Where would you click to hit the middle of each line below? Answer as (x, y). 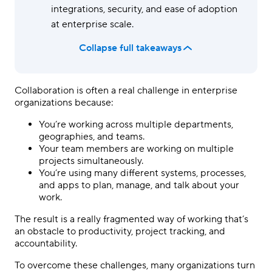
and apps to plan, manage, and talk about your (139, 185)
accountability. (46, 243)
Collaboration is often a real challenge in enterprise (126, 90)
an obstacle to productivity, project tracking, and (120, 231)
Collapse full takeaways (130, 48)
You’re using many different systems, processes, (142, 173)
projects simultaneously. (91, 161)
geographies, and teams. (92, 137)
